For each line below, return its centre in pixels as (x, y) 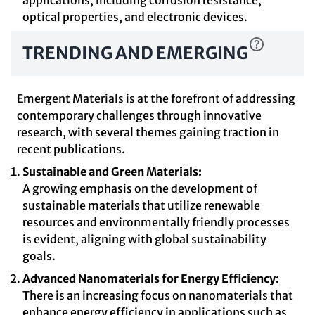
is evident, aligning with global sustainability (144, 239)
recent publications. (71, 149)
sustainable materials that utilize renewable (141, 205)
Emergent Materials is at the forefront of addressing (156, 98)
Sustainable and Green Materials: (112, 172)
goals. (39, 256)
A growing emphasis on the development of (140, 188)
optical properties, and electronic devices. (135, 17)
